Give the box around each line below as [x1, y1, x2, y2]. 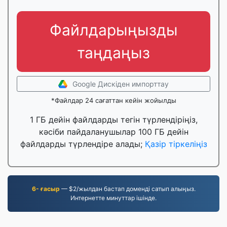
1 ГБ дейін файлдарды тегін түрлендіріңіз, [29, 115, 198, 125]
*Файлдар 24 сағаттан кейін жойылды [51, 96, 176, 104]
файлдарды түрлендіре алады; [20, 139, 145, 149]
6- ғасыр [31, 185, 60, 193]
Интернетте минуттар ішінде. [70, 194, 157, 202]
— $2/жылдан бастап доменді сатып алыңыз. [59, 185, 196, 193]
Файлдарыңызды [49, 21, 178, 39]
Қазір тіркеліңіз [144, 139, 207, 149]
